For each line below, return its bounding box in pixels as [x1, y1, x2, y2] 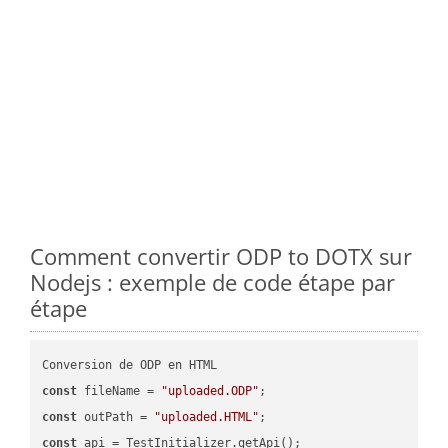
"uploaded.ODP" [161, 383, 260, 398]
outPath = [77, 409, 155, 424]
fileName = [77, 383, 162, 398]
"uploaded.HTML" [154, 409, 260, 424]
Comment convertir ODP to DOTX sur [30, 240, 412, 271]
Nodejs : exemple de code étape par [30, 266, 395, 297]
